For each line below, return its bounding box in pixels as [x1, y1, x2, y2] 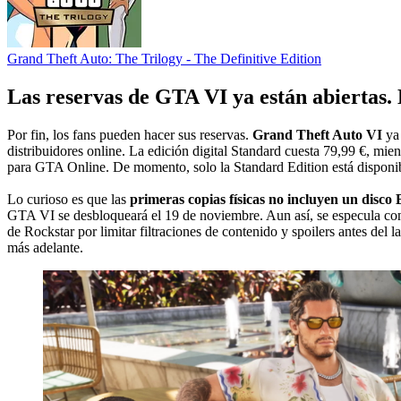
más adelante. [7, 239, 83, 255]
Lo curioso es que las [7, 191, 130, 207]
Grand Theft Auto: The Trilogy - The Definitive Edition [7, 50, 321, 66]
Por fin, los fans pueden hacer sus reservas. [7, 126, 252, 142]
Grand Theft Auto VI [252, 126, 382, 142]
